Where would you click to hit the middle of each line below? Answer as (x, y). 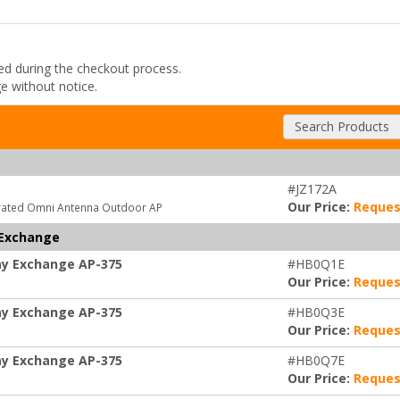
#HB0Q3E (316, 312)
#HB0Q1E (316, 264)
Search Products (342, 126)
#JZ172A (312, 189)
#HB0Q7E (316, 360)
